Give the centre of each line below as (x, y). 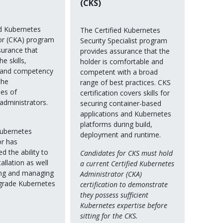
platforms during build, (116, 124)
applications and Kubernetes (126, 113)
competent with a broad (119, 72)
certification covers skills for (125, 93)
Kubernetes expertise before (124, 205)
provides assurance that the (125, 51)
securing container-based (121, 103)
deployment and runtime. (120, 134)
